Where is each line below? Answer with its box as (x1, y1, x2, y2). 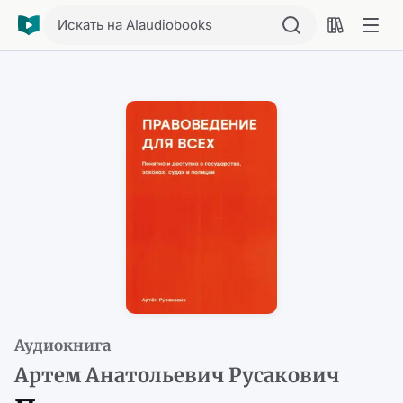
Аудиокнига (14, 336, 112, 356)
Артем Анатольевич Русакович (14, 363, 339, 389)
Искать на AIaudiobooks (58, 16, 212, 33)
